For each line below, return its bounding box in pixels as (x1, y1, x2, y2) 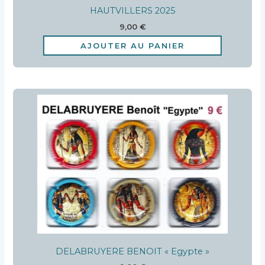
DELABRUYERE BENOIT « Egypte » (56, 245, 209, 257)
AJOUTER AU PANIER (80, 40, 185, 50)
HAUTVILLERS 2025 (89, 5, 176, 17)
